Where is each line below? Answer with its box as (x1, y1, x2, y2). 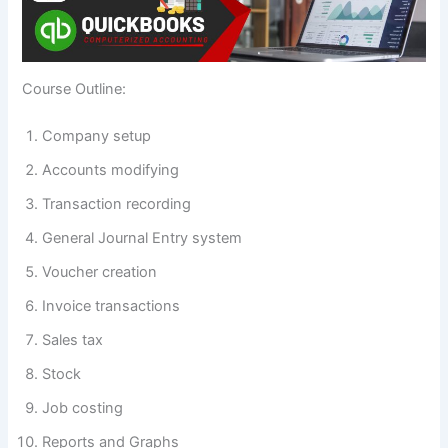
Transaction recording (42, 195, 192, 214)
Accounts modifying (42, 161, 180, 180)
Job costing (42, 399, 124, 418)
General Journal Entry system (42, 229, 243, 248)
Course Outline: (22, 79, 127, 98)
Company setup (42, 127, 152, 146)
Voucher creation (42, 263, 158, 282)
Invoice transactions (42, 297, 181, 316)
